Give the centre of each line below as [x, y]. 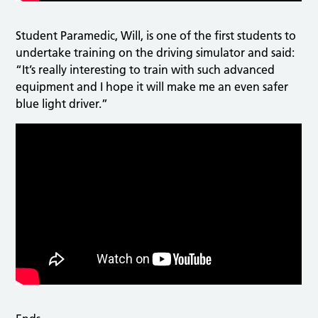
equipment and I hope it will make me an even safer [152, 87]
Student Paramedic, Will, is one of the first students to [156, 36]
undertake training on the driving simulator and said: [155, 53]
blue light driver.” [62, 104]
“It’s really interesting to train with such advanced [146, 70]
